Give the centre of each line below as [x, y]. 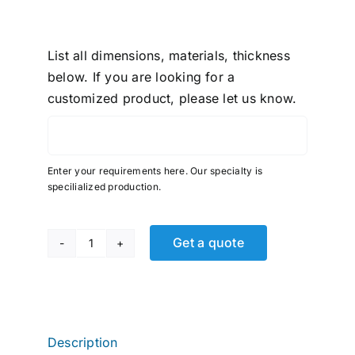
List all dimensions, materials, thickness [169, 55]
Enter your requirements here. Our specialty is [155, 170]
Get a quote [208, 242]
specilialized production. [104, 186]
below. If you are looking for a [141, 76]
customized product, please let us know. [172, 98]
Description [83, 342]
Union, [110, 338]
